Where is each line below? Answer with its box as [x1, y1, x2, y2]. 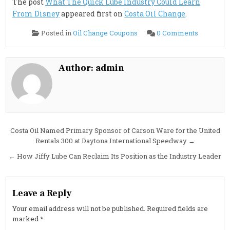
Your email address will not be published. [12, 204, 146, 214]
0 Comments [157, 28, 198, 38]
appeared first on [60, 9, 125, 19]
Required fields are [147, 204, 208, 214]
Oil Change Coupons [73, 28, 138, 38]
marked [12, 214, 41, 224]
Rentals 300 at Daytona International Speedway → [35, 136, 195, 146]
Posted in [41, 28, 73, 38]
